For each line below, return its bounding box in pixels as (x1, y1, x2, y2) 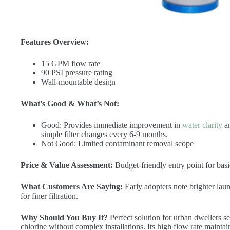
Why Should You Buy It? (21, 213, 108, 222)
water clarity (182, 120, 222, 129)
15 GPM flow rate (41, 59, 100, 68)
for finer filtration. (21, 191, 78, 200)
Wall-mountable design (41, 77, 116, 86)
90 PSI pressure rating (41, 68, 112, 77)
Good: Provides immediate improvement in (41, 120, 182, 129)
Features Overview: (21, 37, 89, 46)
